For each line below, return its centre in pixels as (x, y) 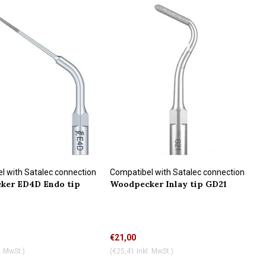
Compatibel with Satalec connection (177, 172)
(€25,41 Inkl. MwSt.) (142, 251)
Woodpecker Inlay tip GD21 (168, 184)
